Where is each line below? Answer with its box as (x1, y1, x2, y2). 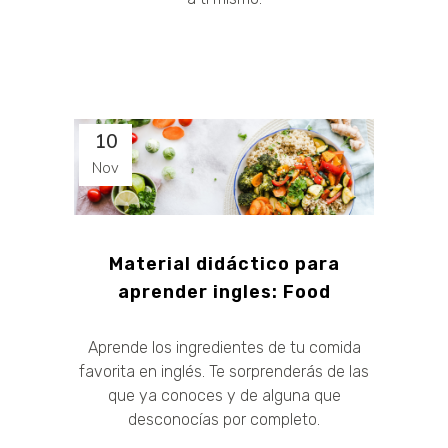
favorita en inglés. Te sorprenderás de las (79, 361, 369, 381)
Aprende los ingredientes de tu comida (87, 337, 361, 357)
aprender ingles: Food (117, 280, 331, 303)
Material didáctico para (108, 252, 340, 275)
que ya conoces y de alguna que (107, 385, 341, 405)
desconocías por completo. (128, 409, 320, 429)
